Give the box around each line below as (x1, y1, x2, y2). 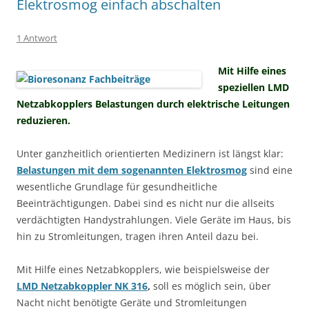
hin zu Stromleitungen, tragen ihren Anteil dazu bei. (17, 230, 259, 243)
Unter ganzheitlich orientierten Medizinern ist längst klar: (17, 147, 283, 160)
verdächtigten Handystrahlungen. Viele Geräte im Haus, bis (17, 213, 291, 226)
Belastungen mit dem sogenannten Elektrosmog (17, 163, 247, 177)
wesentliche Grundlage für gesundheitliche (17, 180, 217, 193)
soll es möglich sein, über (150, 279, 271, 292)
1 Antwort (17, 32, 57, 44)
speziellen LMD (218, 81, 289, 94)
